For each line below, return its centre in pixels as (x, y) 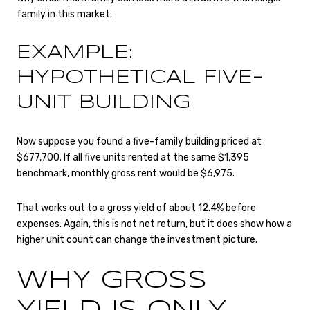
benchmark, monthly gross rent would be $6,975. (126, 174)
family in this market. (64, 14)
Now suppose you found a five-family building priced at (139, 142)
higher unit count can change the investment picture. (137, 239)
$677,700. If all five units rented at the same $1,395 (133, 158)
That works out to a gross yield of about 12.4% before (136, 208)
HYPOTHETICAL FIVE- (140, 77)
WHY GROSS (112, 281)
